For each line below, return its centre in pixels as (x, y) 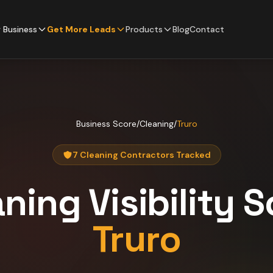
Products (144, 29)
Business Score (106, 124)
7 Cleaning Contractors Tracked (141, 155)
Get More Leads (81, 29)
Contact (207, 29)
